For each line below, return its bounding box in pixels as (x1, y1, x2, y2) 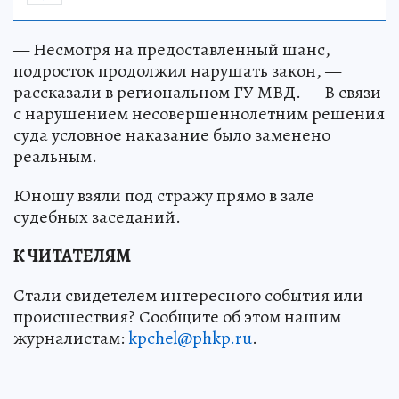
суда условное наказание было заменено (13, 123, 330, 148)
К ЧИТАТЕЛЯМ (13, 244, 131, 269)
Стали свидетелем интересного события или (13, 283, 363, 308)
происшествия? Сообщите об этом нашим (13, 305, 341, 330)
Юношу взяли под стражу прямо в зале (13, 183, 314, 208)
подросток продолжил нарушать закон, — (13, 59, 341, 84)
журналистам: (13, 326, 128, 351)
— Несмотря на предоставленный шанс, (13, 37, 330, 62)
